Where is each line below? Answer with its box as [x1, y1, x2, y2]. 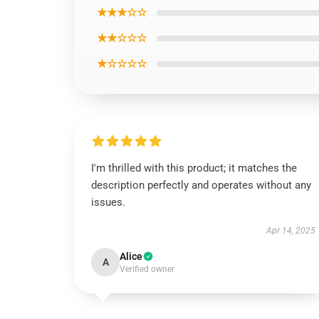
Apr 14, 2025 [266, 226, 315, 236]
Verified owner [120, 264, 174, 274]
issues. [91, 196, 125, 209]
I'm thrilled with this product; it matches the [91, 162, 297, 174]
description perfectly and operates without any [91, 179, 311, 192]
